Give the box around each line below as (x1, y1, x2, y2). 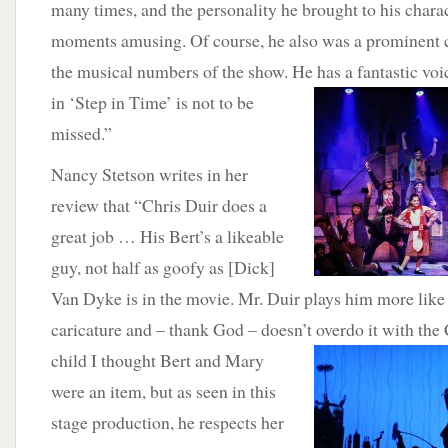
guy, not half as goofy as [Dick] (51, 255, 275, 279)
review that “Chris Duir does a (51, 193, 267, 217)
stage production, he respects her (51, 410, 284, 434)
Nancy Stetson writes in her (51, 162, 248, 186)
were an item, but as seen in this (51, 379, 276, 403)
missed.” (51, 121, 112, 145)
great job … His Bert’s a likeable (51, 224, 284, 248)
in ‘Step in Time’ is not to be (51, 90, 254, 114)
